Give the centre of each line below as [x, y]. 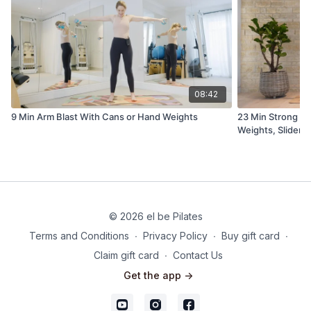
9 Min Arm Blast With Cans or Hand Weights [104, 117]
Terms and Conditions [79, 236]
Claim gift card [126, 255]
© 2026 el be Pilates [155, 217]
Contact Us [198, 255]
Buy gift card [250, 236]
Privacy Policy [175, 236]
